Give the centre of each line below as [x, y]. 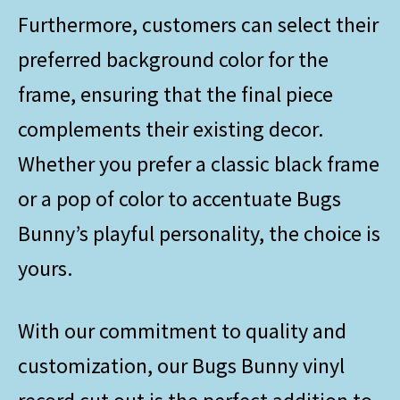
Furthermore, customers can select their [198, 24]
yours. [45, 268]
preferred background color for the [173, 59]
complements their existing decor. [171, 129]
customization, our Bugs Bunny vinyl [181, 365]
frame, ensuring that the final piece [175, 94]
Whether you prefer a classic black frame [199, 163]
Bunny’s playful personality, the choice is [199, 233]
